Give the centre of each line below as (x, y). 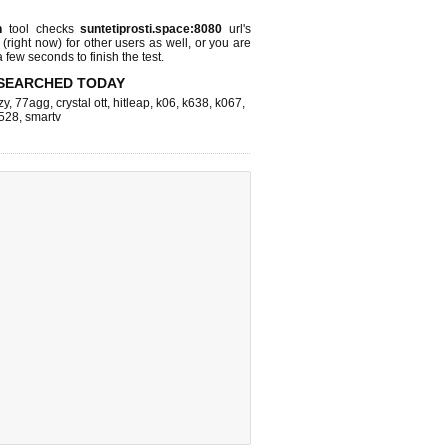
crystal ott (81, 103)
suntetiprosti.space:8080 (151, 29)
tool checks (41, 29)
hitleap (131, 103)
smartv (43, 117)
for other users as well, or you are (157, 43)
